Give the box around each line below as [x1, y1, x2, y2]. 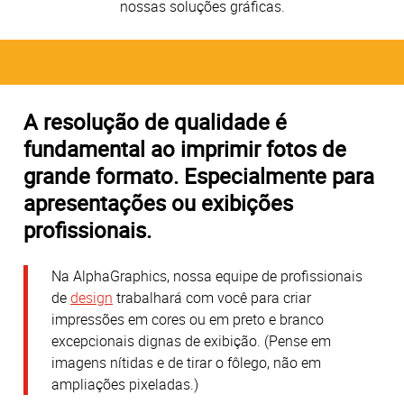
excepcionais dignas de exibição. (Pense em [51, 331, 331, 352]
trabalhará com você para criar [113, 288, 311, 308]
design [70, 288, 113, 308]
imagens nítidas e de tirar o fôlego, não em [51, 353, 321, 373]
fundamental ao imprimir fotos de [23, 133, 346, 163]
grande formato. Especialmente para [23, 161, 374, 190]
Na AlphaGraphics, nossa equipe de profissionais [51, 266, 363, 287]
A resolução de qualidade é [23, 106, 287, 136]
